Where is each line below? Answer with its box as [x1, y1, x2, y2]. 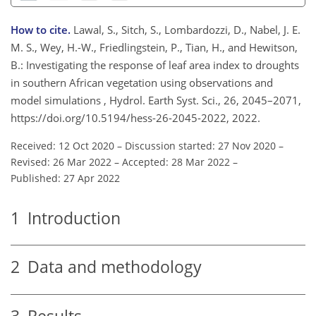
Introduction [20, 207, 121, 229]
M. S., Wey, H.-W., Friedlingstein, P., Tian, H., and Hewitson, [11, 39, 298, 54]
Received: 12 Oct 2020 [11, 138, 114, 152]
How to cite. [11, 22, 73, 37]
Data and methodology [20, 256, 202, 279]
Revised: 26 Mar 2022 [11, 154, 111, 169]
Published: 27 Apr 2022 [11, 171, 120, 185]
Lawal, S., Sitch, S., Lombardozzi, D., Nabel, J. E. [73, 22, 300, 37]
